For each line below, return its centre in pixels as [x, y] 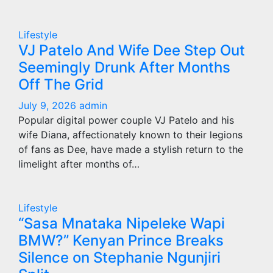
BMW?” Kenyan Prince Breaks [121, 240]
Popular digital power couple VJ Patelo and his [126, 120]
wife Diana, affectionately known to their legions [130, 135]
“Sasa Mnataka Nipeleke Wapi [122, 223]
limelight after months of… [79, 164]
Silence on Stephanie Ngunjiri [119, 257]
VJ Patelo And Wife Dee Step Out [132, 50]
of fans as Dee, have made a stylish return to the [131, 149]
